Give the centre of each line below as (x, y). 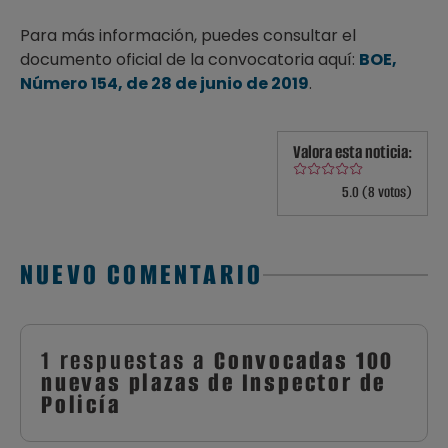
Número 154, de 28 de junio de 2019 (164, 83)
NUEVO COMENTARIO (142, 275)
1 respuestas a (127, 361)
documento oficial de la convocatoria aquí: (189, 59)
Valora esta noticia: (352, 152)
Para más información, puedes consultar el (188, 35)
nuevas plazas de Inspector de (214, 383)
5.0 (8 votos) (377, 192)
